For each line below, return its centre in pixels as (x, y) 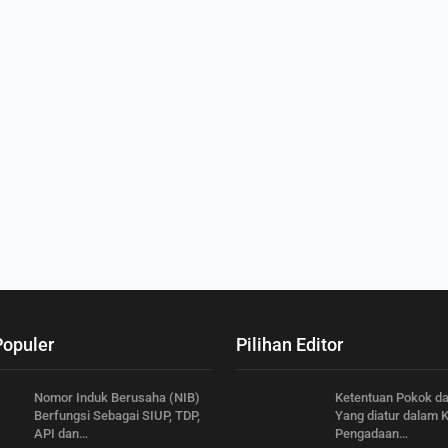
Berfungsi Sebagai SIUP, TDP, (117, 415)
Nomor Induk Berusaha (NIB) (117, 397)
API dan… (61, 433)
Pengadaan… (371, 433)
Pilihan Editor (289, 344)
